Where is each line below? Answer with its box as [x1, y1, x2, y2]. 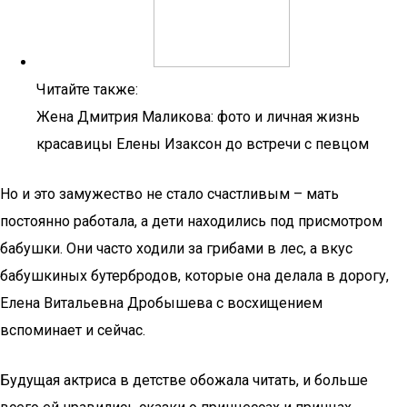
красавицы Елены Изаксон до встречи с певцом [36, 135, 369, 153]
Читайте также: [36, 81, 138, 98]
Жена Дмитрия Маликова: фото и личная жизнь [36, 108, 360, 125]
